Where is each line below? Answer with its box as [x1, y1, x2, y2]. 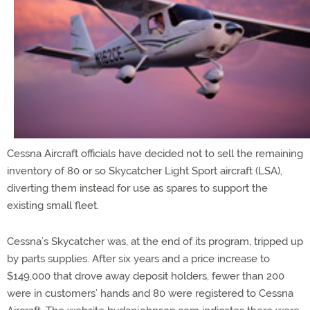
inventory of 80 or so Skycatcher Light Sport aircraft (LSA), [7, 164, 282, 177]
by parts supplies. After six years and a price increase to [7, 252, 270, 265]
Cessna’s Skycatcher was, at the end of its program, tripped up [7, 235, 303, 248]
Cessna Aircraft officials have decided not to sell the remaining [7, 147, 303, 160]
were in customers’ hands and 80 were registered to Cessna [7, 286, 293, 300]
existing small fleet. [7, 199, 99, 212]
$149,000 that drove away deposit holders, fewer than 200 [7, 269, 284, 282]
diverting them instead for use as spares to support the [7, 181, 268, 194]
